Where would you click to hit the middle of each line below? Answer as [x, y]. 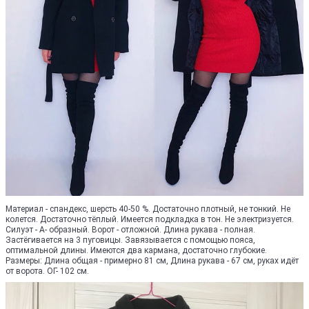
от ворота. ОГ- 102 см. [47, 271]
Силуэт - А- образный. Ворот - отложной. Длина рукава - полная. [130, 230]
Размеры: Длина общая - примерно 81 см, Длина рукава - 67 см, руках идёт [152, 261]
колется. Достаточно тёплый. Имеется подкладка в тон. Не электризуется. [150, 219]
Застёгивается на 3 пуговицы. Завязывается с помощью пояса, [130, 240]
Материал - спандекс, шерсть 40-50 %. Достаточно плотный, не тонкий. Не [148, 209]
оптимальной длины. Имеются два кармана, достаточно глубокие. [136, 250]
